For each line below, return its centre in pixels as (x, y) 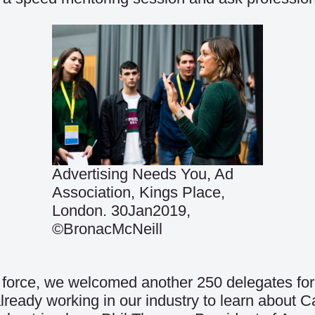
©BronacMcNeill (107, 229)
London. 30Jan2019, (121, 211)
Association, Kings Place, (139, 192)
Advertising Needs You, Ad (143, 174)
